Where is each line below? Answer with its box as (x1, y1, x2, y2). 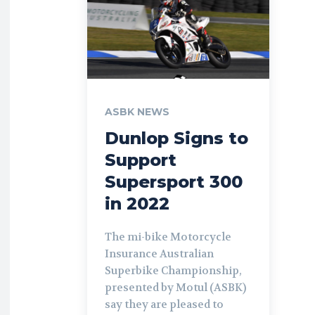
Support (105, 149, 176, 170)
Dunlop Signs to (105, 127, 248, 148)
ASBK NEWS (105, 105, 169, 118)
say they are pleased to (105, 297, 224, 311)
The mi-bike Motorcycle (105, 229, 231, 244)
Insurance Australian (105, 246, 214, 261)
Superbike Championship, (105, 263, 242, 278)
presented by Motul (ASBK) (105, 280, 246, 295)
